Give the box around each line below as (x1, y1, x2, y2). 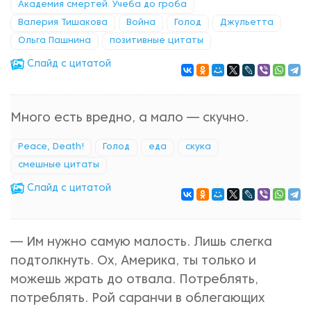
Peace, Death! (18, 143, 84, 151)
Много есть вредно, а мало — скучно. (10, 112, 249, 124)
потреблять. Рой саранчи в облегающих (10, 293, 264, 305)
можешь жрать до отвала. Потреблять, (10, 274, 258, 286)
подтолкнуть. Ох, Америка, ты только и (10, 255, 256, 267)
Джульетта (220, 19, 274, 27)
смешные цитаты (18, 161, 99, 169)
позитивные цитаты (110, 37, 203, 45)
